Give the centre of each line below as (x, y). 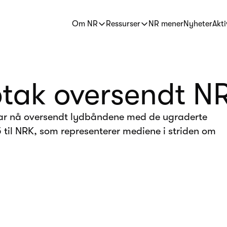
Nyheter (198, 24)
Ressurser (123, 24)
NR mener (166, 24)
